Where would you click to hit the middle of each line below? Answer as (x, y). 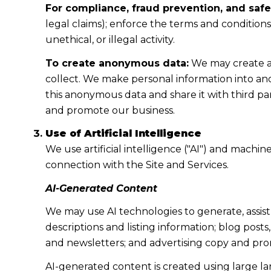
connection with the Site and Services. (137, 165)
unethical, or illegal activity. (110, 40)
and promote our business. (110, 110)
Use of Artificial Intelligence (123, 134)
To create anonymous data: (117, 63)
